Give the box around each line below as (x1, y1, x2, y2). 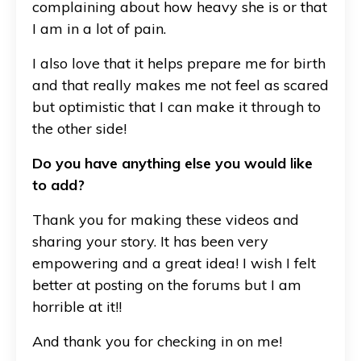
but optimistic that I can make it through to (32, 97, 321, 116)
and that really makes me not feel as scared (32, 75, 329, 94)
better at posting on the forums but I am (32, 275, 301, 294)
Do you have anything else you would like (32, 153, 313, 172)
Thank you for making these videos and (32, 210, 299, 229)
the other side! (32, 118, 127, 138)
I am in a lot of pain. (32, 19, 166, 38)
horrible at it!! (32, 297, 122, 316)
